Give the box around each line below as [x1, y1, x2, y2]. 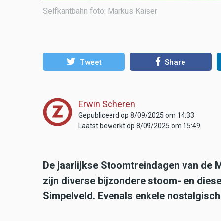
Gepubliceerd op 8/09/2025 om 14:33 [78, 111, 194, 120]
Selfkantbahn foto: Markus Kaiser [43, 6, 157, 16]
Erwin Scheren [78, 99, 135, 110]
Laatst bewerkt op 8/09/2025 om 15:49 [78, 122, 200, 130]
